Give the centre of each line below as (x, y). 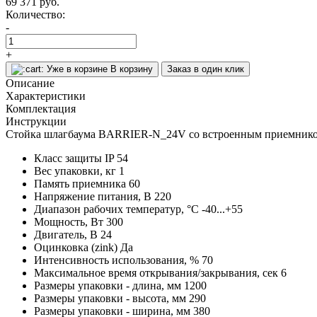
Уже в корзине (77, 69)
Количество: (35, 14)
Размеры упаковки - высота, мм (110, 298)
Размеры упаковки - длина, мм (108, 285)
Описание (30, 83)
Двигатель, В (66, 234)
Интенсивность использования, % (116, 260)
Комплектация (41, 108)
